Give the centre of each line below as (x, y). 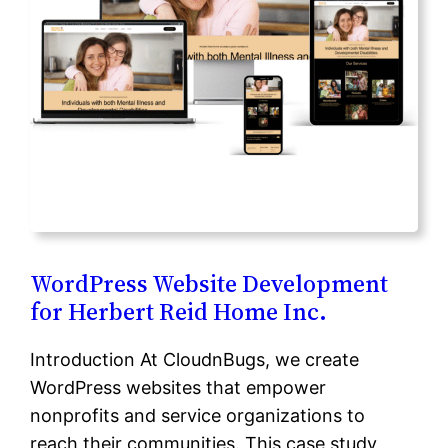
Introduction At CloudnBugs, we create (195, 360)
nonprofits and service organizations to (198, 416)
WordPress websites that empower (178, 388)
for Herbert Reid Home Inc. (179, 312)
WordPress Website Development (209, 284)
